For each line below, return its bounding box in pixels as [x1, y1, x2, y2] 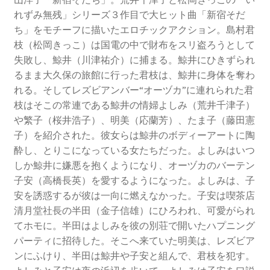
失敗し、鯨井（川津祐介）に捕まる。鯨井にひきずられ [13, 54, 255, 66]
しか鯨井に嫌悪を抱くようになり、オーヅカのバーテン [13, 159, 255, 172]
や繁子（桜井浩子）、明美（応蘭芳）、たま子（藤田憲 [13, 114, 255, 127]
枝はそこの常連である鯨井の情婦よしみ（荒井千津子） [13, 99, 255, 111]
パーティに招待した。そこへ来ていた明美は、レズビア [13, 234, 255, 247]
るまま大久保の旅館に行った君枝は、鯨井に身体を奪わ [13, 69, 255, 81]
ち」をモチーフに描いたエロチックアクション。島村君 [13, 24, 255, 36]
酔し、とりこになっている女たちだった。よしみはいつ [13, 144, 255, 157]
